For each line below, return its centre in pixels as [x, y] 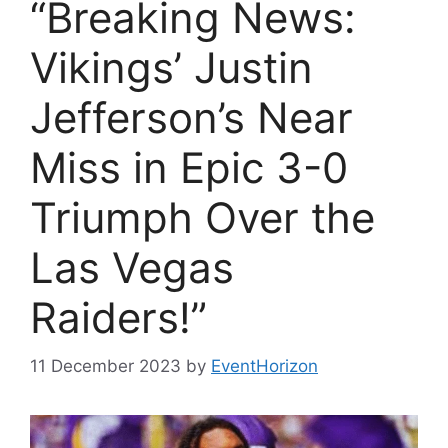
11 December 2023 [105, 366]
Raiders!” [118, 317]
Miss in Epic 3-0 [189, 167]
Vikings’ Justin [171, 67]
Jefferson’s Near [191, 117]
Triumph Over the [202, 217]
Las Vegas [132, 267]
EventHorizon [264, 366]
